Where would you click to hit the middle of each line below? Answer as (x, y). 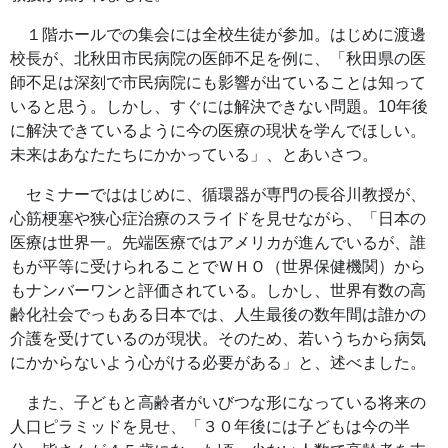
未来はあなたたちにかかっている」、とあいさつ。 (194, 154)
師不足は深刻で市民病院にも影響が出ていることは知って (218, 82)
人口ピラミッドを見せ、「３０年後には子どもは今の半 (210, 426)
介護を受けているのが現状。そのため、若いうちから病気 (218, 338)
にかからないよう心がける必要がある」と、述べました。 (218, 362)
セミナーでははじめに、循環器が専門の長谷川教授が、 (218, 194)
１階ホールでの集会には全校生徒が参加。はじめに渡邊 (218, 34)
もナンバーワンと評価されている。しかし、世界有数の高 (218, 290)
